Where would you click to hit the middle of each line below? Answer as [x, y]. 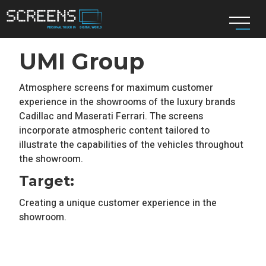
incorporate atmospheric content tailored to [115, 130]
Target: [47, 180]
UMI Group [82, 61]
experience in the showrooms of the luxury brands [127, 102]
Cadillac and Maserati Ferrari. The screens [111, 116]
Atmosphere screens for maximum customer [116, 88]
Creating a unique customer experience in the [118, 203]
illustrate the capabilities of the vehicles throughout [132, 145]
